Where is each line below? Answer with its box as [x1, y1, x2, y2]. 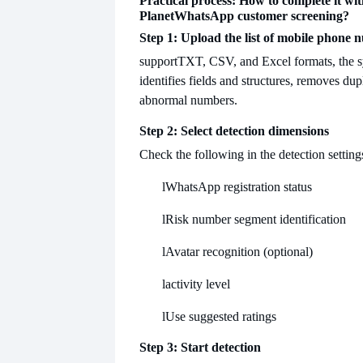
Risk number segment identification [165, 211, 346, 226]
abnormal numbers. [139, 92, 237, 107]
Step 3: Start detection [139, 340, 261, 354]
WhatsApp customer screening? [174, 8, 349, 23]
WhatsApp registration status [165, 179, 312, 194]
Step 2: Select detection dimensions [139, 123, 329, 138]
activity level [165, 276, 230, 291]
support [139, 53, 177, 68]
